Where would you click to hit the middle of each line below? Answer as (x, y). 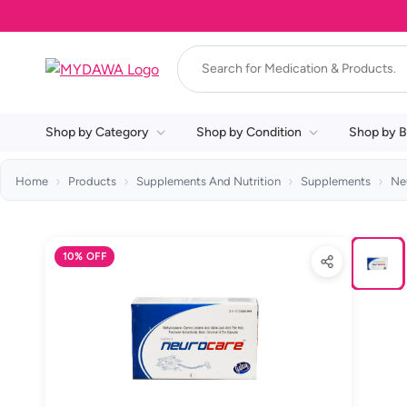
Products (92, 181)
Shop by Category (97, 132)
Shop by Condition (249, 132)
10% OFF (85, 256)
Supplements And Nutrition (208, 181)
